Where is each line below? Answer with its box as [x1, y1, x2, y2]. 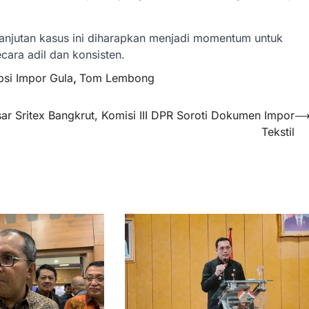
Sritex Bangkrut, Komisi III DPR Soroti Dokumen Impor [15, 108, 295, 122]
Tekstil [261, 124, 295, 139]
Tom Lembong [79, 70, 154, 85]
